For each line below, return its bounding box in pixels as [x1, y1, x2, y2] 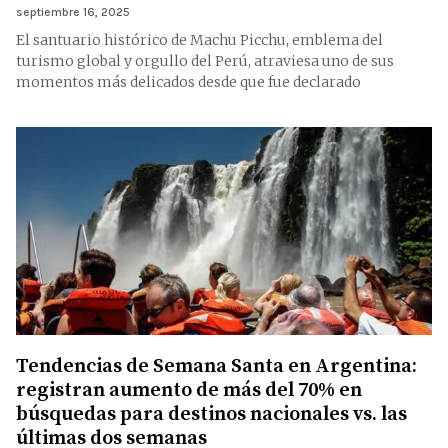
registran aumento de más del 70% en [16, 378, 362, 403]
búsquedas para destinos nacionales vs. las [16, 402, 407, 427]
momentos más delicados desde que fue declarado [16, 73, 361, 91]
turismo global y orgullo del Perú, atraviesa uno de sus [16, 52, 394, 70]
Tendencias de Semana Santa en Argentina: [16, 354, 417, 379]
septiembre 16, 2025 [16, 5, 130, 19]
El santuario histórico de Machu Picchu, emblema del [16, 31, 383, 49]
